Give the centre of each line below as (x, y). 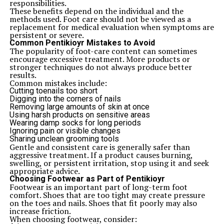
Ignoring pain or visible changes (65, 131)
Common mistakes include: (58, 83)
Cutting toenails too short (53, 91)
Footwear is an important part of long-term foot (98, 187)
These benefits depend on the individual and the (96, 11)
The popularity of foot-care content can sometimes (103, 51)
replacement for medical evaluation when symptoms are (111, 27)
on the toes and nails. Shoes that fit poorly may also (103, 203)
